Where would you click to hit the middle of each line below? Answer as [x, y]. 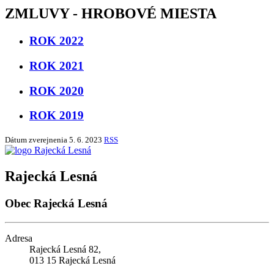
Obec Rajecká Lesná [56, 203]
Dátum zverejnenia [36, 140]
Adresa [19, 238]
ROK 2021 [57, 65]
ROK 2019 [57, 116]
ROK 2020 [57, 91]
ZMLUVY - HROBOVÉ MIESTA [111, 14]
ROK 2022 [57, 41]
